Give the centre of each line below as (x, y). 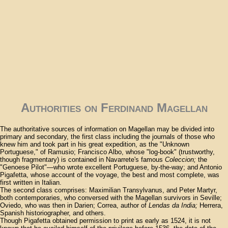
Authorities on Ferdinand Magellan (114, 108)
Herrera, (210, 206)
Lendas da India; (173, 206)
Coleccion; (180, 160)
